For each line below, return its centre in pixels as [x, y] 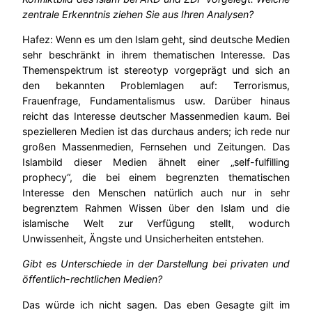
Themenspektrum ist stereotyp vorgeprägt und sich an [156, 70]
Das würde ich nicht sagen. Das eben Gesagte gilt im [156, 304]
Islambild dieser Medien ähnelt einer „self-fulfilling [156, 162]
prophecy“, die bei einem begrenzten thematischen [156, 178]
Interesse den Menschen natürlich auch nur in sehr [156, 193]
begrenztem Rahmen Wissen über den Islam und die [156, 208]
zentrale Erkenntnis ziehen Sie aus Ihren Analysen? [138, 14]
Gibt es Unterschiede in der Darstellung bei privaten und [156, 264]
